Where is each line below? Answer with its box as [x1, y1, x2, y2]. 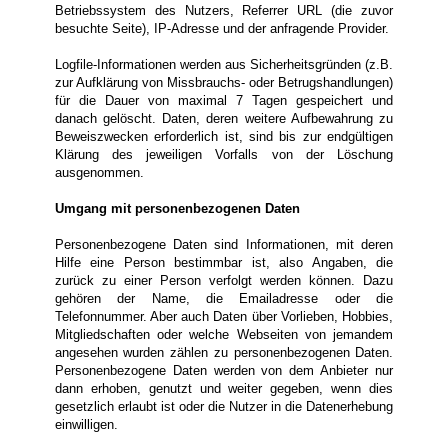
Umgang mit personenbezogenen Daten [54, 201, 300, 217]
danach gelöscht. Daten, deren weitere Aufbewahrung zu [54, 111, 394, 127]
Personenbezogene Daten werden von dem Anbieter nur [54, 363, 394, 379]
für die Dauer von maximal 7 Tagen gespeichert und [54, 93, 394, 109]
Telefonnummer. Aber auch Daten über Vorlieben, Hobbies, [54, 309, 394, 325]
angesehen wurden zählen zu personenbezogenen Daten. [54, 345, 394, 361]
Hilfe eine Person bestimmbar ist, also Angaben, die [54, 255, 394, 271]
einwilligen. [54, 417, 118, 433]
